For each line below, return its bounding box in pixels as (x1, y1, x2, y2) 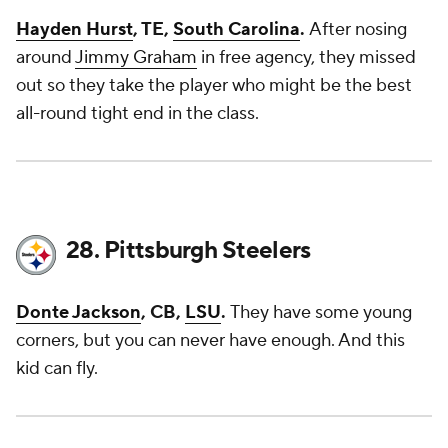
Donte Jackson (16, 301, 141, 324)
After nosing (309, 18, 407, 41)
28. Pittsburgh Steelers (66, 235, 311, 266)
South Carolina (173, 18, 300, 41)
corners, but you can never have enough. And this (16, 329, 405, 352)
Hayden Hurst (16, 18, 133, 41)
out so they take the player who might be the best (16, 74, 412, 97)
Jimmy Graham (75, 46, 197, 69)
